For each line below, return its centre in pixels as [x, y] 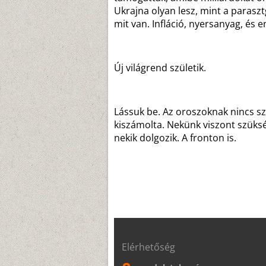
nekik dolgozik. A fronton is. [175, 138]
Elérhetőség [148, 247]
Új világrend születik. [160, 68]
